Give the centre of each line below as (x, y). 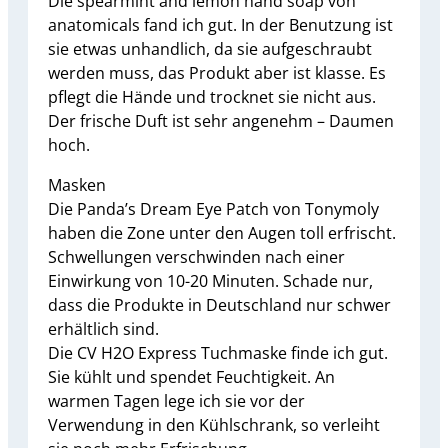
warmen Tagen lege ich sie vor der (176, 400)
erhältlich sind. (103, 328)
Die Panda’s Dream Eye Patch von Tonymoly (213, 208)
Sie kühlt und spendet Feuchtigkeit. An (191, 376)
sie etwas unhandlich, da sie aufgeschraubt (210, 48)
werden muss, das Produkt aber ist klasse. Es (217, 72)
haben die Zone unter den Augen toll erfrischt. (222, 232)
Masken (77, 184)
